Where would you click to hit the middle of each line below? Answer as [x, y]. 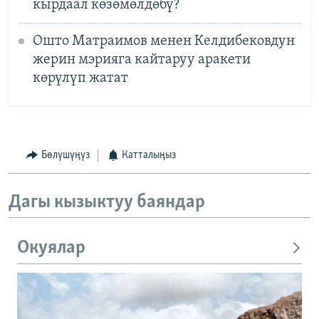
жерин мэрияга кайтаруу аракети [141, 59]
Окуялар [51, 249]
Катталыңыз [149, 156]
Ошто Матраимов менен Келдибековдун [163, 41]
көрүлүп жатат [80, 78]
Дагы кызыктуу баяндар [107, 202]
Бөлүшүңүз [65, 156]
